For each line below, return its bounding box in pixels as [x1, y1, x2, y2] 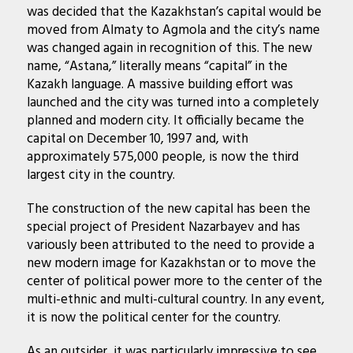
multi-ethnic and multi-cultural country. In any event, [26, 289, 325, 311]
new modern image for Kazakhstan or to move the [26, 253, 316, 275]
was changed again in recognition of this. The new [26, 38, 312, 60]
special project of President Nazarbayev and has [26, 217, 300, 239]
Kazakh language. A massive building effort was [26, 74, 293, 96]
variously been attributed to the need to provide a [26, 235, 314, 257]
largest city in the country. [26, 165, 175, 187]
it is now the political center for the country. [26, 307, 281, 329]
